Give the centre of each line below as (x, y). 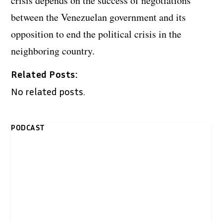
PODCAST (28, 127)
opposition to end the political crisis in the (96, 34)
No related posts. (48, 91)
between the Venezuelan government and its (99, 17)
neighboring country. (53, 51)
